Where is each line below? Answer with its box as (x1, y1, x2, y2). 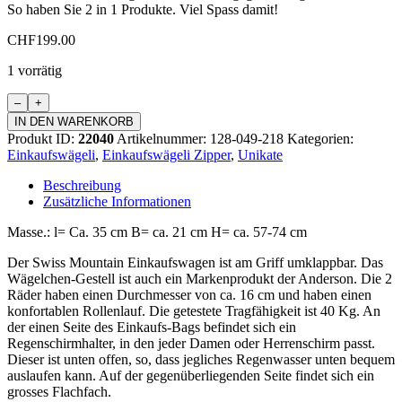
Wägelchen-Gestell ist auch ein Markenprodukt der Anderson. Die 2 (7, 271, 392, 287)
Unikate (238, 147, 283, 163)
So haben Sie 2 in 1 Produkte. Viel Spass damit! (7, 2, 278, 18)
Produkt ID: (7, 131, 78, 147)
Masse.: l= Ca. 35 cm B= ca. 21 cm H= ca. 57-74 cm (7, 224, 307, 240)
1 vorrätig (7, 63, 62, 79)
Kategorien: (287, 131, 354, 147)
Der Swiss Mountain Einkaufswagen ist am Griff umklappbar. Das (7, 255, 383, 271)
